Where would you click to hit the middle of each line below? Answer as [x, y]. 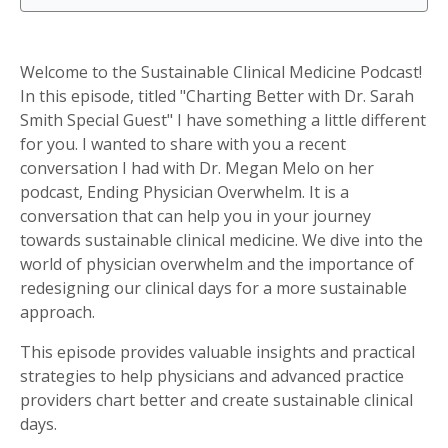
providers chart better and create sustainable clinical [216, 400]
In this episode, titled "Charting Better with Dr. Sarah [217, 96]
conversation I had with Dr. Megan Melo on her [197, 168]
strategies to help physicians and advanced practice [212, 376]
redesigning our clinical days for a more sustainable [213, 288]
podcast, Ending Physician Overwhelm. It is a [184, 192]
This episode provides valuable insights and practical [217, 352]
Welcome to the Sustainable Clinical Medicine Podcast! [221, 72]
